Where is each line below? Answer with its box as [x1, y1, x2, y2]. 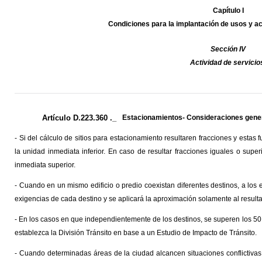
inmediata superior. [15, 161, 75, 170]
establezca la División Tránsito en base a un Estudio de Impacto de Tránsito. [15, 229, 258, 237]
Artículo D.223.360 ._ [42, 113, 117, 123]
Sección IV [211, 45, 246, 54]
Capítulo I [212, 6, 244, 15]
